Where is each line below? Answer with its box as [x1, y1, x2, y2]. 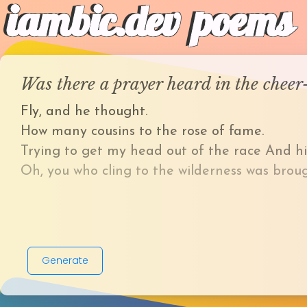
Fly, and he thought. [21, 105, 147, 119]
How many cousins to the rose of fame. [21, 125, 264, 138]
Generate [42, 254, 88, 267]
